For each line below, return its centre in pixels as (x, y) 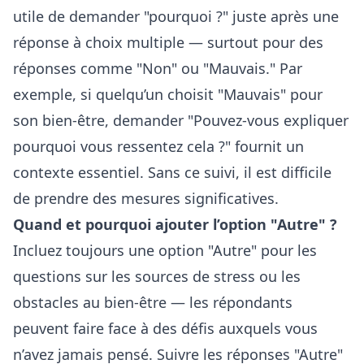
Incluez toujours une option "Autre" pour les (165, 250)
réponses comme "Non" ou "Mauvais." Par (158, 68)
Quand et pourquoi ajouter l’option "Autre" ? (175, 224)
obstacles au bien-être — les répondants (153, 302)
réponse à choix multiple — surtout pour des (168, 42)
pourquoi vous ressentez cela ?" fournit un (158, 146)
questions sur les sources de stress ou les (157, 276)
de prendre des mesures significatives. (146, 198)
